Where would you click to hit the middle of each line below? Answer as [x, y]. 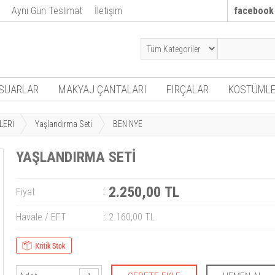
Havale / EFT [41, 217]
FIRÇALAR [187, 89]
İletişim [108, 11]
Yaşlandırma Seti [64, 124]
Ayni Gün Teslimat [47, 11]
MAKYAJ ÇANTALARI [102, 89]
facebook [254, 11]
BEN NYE [128, 124]
